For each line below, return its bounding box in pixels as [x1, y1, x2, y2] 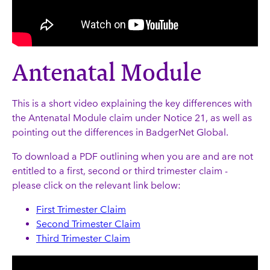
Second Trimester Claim [36, 218, 140, 230]
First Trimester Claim [36, 204, 126, 215]
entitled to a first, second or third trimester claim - [12, 165, 228, 177]
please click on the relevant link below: [12, 180, 181, 191]
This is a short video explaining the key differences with [12, 98, 252, 109]
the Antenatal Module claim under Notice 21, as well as [12, 112, 252, 124]
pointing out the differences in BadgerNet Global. [12, 127, 228, 138]
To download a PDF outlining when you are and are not [12, 151, 253, 162]
